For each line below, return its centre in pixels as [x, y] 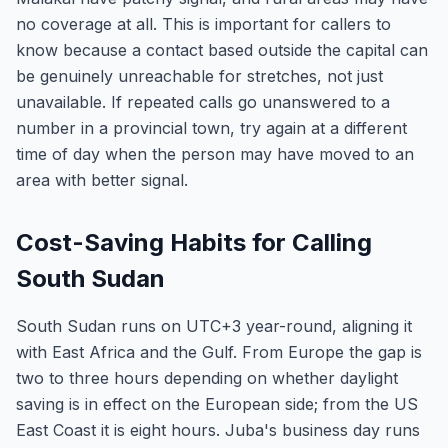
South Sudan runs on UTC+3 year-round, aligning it [214, 326]
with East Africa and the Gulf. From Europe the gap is [219, 352]
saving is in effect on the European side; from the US [217, 404]
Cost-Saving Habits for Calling [194, 242]
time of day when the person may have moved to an [215, 154]
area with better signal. [102, 180]
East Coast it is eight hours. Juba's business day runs [218, 430]
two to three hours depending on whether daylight [207, 378]
